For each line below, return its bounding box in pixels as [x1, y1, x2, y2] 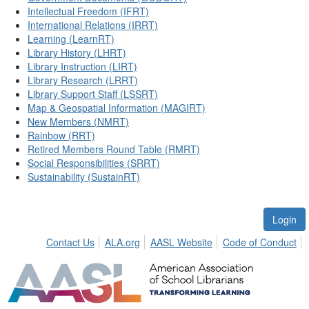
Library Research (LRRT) [28, 73, 138, 87]
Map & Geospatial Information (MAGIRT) [28, 101, 206, 114]
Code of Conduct [223, 235, 297, 249]
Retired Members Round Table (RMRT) [28, 142, 200, 156]
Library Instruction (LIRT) [28, 59, 137, 73]
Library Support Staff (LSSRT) [28, 87, 158, 101]
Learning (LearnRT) [28, 32, 114, 46]
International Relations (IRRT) [28, 18, 158, 32]
